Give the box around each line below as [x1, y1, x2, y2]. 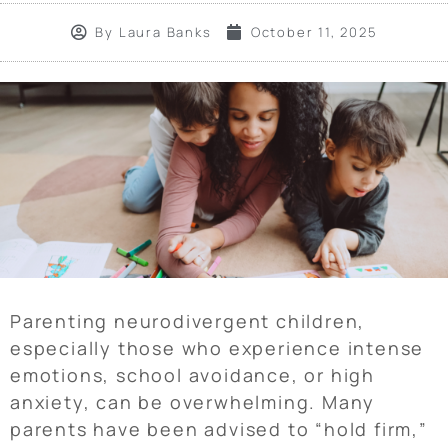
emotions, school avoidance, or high [10, 363, 375, 388]
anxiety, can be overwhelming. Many [10, 390, 376, 415]
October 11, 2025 [250, 22, 377, 41]
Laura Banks [114, 22, 212, 41]
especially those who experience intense [10, 336, 425, 361]
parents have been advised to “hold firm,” [10, 417, 428, 442]
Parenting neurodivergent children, [10, 309, 366, 334]
